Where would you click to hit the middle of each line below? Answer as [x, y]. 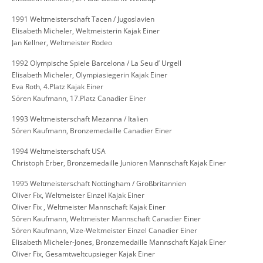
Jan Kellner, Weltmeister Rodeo [62, 43]
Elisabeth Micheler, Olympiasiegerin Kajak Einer [90, 75]
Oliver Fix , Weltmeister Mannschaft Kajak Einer [89, 207]
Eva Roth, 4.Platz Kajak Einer [58, 87]
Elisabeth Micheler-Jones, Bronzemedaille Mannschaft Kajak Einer [119, 242]
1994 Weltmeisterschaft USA [59, 151]
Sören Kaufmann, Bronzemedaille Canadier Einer [92, 131]
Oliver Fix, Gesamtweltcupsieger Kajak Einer [83, 254]
